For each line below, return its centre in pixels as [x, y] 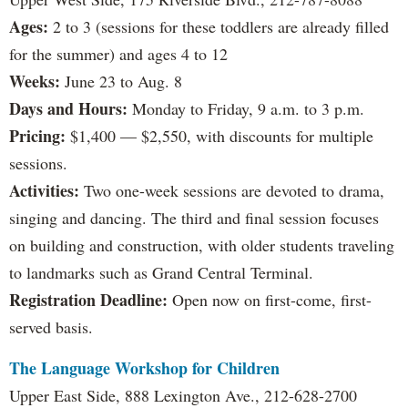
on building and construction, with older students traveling [202, 245]
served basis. [51, 327]
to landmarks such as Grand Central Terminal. [161, 273]
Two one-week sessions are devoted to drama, [234, 191]
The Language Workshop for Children [144, 368]
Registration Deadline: [88, 300]
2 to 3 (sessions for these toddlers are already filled [219, 27]
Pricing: [40, 136]
